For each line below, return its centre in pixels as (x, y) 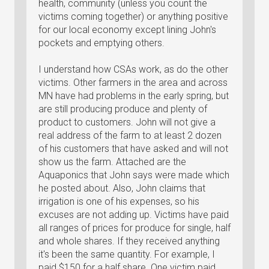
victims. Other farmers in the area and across (133, 83)
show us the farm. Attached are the (112, 162)
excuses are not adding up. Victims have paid (134, 215)
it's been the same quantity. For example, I (127, 254)
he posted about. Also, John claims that (122, 188)
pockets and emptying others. (101, 43)
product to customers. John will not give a (127, 122)
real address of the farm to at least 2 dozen (130, 135)
